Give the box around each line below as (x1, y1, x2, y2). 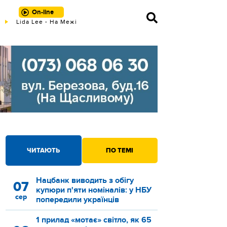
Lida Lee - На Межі (16, 18, 77, 25)
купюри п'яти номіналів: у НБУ (36, 185, 152, 196)
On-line (31, 8, 54, 16)
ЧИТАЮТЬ (27, 146, 60, 155)
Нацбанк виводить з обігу (36, 175, 134, 186)
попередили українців (36, 195, 119, 205)
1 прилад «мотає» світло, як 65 (36, 215, 152, 225)
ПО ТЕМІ (106, 146, 134, 155)
